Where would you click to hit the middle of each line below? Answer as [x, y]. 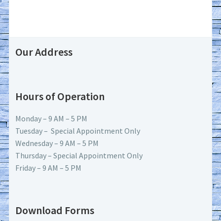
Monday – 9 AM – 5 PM [52, 119]
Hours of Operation [60, 96]
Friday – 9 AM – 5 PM [49, 168]
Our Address [44, 52]
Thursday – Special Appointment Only [79, 156]
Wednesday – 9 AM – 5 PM [57, 143]
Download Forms [55, 210]
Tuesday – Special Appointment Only [78, 131]
